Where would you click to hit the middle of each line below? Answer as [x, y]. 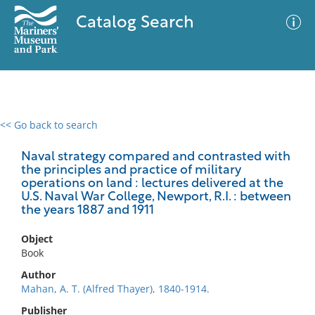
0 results [31, 133]
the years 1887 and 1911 [88, 211]
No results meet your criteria [155, 211]
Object [37, 239]
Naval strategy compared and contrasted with [156, 157]
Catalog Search [135, 23]
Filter [283, 138]
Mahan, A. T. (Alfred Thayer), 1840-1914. [115, 289]
